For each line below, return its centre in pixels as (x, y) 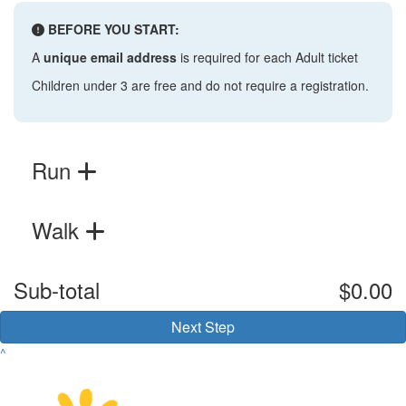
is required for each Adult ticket (267, 57)
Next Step (203, 326)
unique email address (110, 57)
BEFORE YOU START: (112, 29)
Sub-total (57, 289)
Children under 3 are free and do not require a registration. (200, 85)
